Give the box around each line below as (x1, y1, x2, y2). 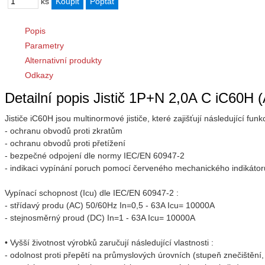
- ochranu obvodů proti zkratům (5, 126, 122, 136)
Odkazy (25, 70, 53, 80)
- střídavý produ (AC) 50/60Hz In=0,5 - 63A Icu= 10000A (5, 201, 215, 211)
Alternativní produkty (25, 55, 102, 65)
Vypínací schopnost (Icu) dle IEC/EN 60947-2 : (5, 188, 179, 198)
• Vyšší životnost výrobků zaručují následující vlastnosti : (5, 238, 214, 248)
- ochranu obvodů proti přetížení (5, 138, 125, 148)
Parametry (25, 40, 64, 50)
